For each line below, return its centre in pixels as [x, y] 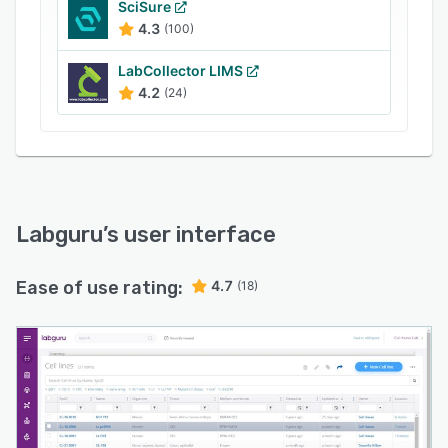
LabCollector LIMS [180, 70]
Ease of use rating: [99, 288]
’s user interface [189, 234]
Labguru [59, 234]
